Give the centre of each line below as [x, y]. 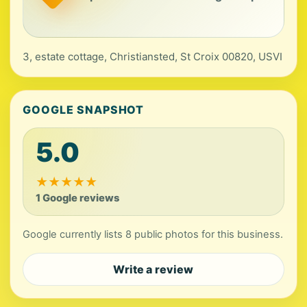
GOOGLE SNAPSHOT [84, 110]
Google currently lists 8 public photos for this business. [153, 234]
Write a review [153, 269]
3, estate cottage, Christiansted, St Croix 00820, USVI [152, 57]
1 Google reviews [77, 198]
